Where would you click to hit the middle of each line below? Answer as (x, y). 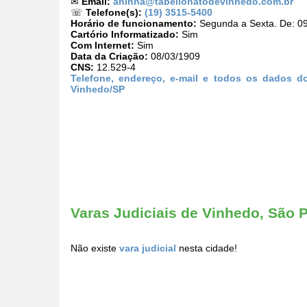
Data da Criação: (109, 57)
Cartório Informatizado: (125, 35)
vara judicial (148, 248)
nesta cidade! (207, 248)
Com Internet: (102, 46)
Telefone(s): (114, 13)
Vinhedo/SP (98, 89)
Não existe (95, 248)
